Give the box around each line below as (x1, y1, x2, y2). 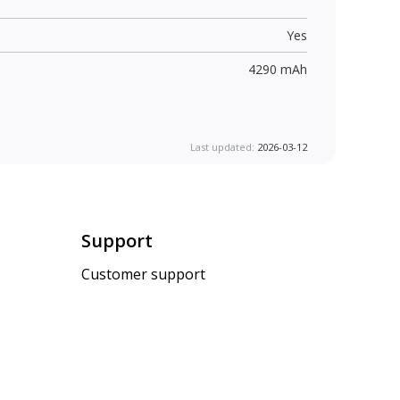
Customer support (81, 264, 205, 285)
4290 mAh (247, 60, 307, 78)
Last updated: (190, 139, 257, 154)
